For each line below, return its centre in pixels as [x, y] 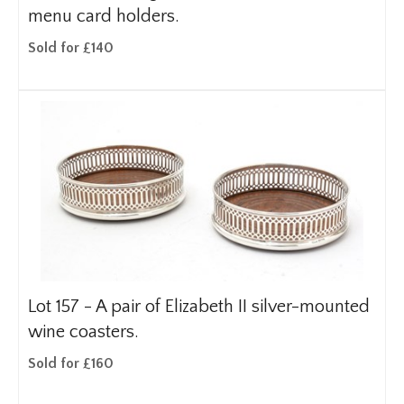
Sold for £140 [71, 48]
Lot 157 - [62, 307]
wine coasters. [83, 332]
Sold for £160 [71, 363]
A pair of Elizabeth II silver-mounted [233, 307]
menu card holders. [104, 16]
